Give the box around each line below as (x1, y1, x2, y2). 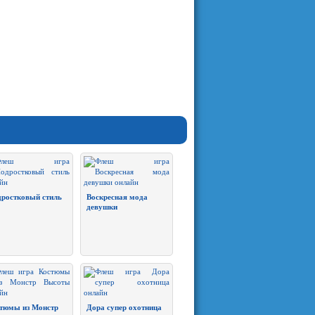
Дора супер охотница (86, 303, 162, 311)
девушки (86, 202, 117, 211)
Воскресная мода (86, 193, 148, 201)
